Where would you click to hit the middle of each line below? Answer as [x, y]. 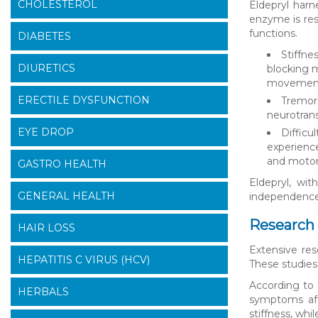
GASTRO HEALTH [62, 164]
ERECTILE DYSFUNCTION [84, 100]
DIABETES [44, 37]
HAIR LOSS [46, 228]
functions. [273, 34]
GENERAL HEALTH [66, 196]
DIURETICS [46, 68]
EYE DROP [46, 132]
